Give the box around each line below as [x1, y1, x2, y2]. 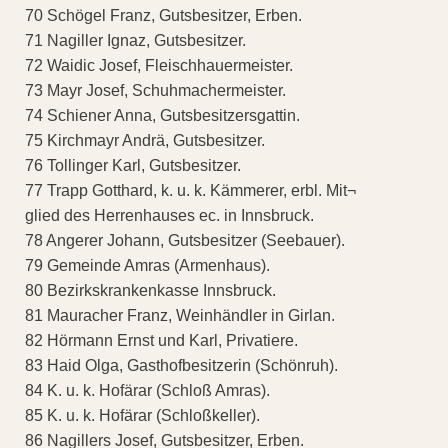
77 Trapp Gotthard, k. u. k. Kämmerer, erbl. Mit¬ [25, 182, 356, 200]
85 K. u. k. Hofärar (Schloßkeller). [25, 407, 260, 425]
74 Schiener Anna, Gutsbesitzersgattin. [25, 107, 300, 125]
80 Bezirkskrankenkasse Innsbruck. [25, 282, 276, 300]
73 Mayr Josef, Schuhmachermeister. [25, 82, 286, 100]
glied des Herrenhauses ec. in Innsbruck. [25, 207, 314, 225]
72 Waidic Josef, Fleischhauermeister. [25, 57, 293, 75]
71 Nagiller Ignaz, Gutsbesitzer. [25, 32, 246, 50]
